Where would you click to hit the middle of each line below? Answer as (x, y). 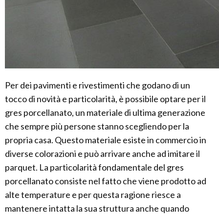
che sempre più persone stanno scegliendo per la (97, 126)
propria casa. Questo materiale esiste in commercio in (106, 140)
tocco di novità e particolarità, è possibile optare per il (105, 99)
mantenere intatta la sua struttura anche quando (97, 208)
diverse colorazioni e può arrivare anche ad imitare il (102, 154)
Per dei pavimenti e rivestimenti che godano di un (98, 85)
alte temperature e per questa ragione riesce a (93, 195)
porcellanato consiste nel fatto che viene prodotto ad (106, 181)
